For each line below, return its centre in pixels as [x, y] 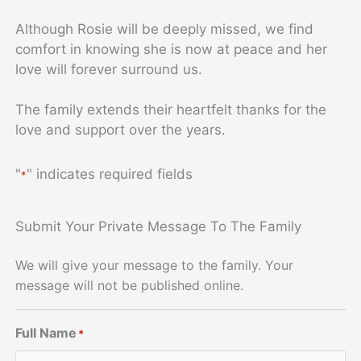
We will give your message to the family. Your [155, 266]
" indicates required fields [110, 174]
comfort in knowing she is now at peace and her [172, 49]
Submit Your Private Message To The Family [159, 227]
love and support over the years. [121, 129]
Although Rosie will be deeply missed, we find [165, 29]
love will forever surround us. [109, 69]
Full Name [46, 333]
